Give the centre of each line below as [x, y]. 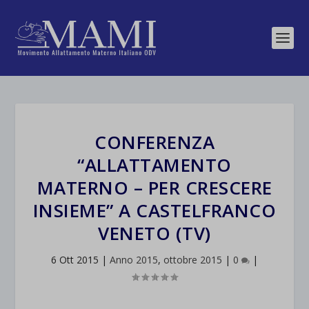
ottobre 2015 [193, 260]
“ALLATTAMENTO [154, 165]
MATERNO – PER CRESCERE [154, 188]
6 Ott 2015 [75, 260]
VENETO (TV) [154, 233]
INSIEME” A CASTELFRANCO [154, 210]
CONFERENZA [154, 142]
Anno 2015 [134, 260]
